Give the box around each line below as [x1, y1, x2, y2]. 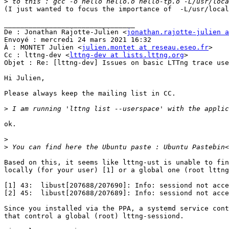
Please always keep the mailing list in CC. [4, 89, 176, 98]
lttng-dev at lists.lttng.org [70, 51, 184, 59]
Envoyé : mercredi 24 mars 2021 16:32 [4, 36, 151, 44]
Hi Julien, [4, 74, 45, 82]
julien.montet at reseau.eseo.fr [82, 43, 209, 52]
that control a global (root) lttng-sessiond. [4, 212, 184, 220]
